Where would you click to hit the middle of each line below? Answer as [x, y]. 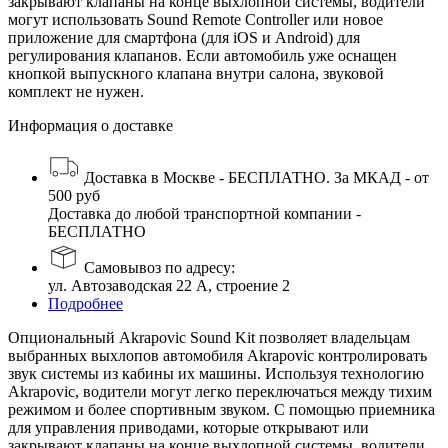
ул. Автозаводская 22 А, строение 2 [169, 285]
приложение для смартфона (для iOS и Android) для [184, 37]
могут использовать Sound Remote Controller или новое [195, 19]
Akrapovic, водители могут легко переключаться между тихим [220, 391]
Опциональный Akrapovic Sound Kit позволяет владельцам [209, 337]
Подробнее [85, 303]
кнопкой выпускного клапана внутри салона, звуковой [196, 73]
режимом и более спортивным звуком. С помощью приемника [221, 409]
